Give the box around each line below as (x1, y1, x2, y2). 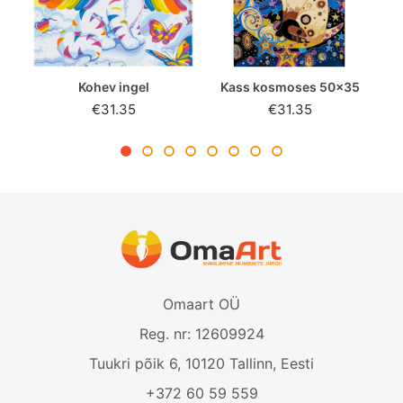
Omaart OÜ (163, 295, 240, 314)
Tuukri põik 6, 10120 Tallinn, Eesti (89, 354, 314, 373)
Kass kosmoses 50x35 (219, 78, 360, 94)
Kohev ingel (77, 78, 149, 94)
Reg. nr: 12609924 (139, 325, 264, 344)
